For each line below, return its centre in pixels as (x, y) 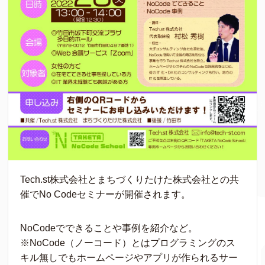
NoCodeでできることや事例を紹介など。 (109, 228)
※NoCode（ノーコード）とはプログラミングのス (128, 243)
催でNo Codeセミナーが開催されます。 (106, 194)
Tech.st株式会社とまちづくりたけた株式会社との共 (130, 180)
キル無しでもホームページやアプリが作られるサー (129, 258)
